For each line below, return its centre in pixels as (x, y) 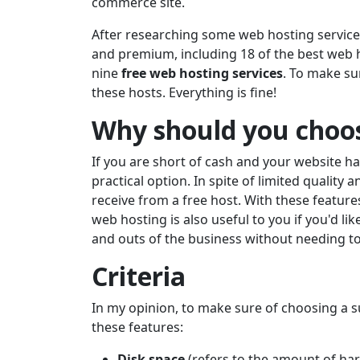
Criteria (139, 276)
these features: (137, 327)
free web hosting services (202, 74)
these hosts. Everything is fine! (184, 93)
